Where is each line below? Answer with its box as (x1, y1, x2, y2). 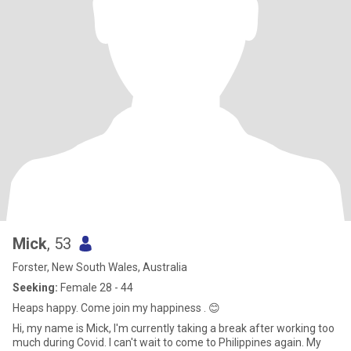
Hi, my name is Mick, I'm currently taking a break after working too (13, 322, 335, 335)
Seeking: (13, 281, 58, 294)
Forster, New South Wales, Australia (13, 261, 187, 273)
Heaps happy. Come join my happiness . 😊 (13, 302, 220, 314)
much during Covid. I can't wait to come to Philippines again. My (13, 336, 321, 349)
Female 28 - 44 (58, 281, 133, 294)
